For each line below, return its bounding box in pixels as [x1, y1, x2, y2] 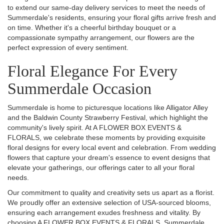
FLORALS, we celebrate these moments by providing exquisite [7, 133, 205, 141]
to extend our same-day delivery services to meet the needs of [7, 3, 205, 11]
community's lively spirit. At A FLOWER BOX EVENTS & [7, 123, 181, 131]
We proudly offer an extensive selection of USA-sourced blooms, [7, 198, 211, 206]
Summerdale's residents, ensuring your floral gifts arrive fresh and [7, 13, 216, 21]
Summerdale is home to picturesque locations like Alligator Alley [7, 103, 208, 111]
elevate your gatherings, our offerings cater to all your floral [7, 163, 194, 171]
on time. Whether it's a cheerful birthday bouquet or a [7, 23, 176, 31]
